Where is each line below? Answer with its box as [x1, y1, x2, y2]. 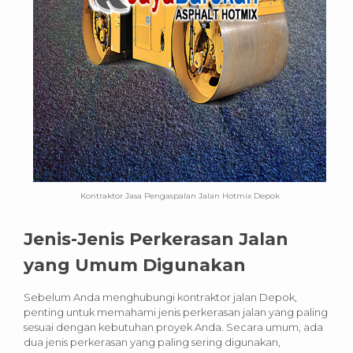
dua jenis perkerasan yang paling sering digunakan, [24, 335, 281, 348]
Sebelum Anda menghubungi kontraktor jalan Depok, [24, 290, 297, 303]
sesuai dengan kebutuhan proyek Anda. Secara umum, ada [24, 320, 323, 333]
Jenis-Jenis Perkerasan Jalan [24, 228, 288, 250]
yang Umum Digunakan [24, 254, 246, 276]
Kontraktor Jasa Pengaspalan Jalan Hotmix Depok [80, 190, 280, 201]
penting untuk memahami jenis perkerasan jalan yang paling [24, 305, 328, 318]
